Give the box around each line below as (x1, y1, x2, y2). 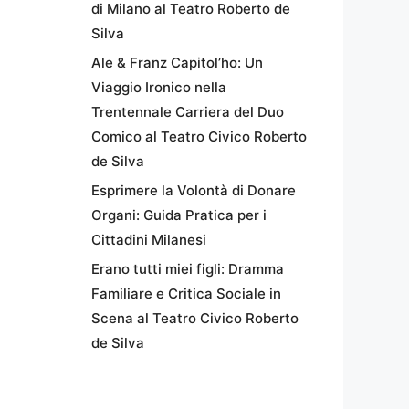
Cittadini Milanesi (91, 231, 206, 248)
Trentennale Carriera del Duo (91, 103, 284, 121)
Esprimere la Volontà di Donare (91, 182, 296, 199)
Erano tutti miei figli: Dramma (91, 260, 284, 278)
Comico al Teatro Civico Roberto (91, 128, 307, 145)
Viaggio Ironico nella (91, 79, 226, 96)
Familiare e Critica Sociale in (91, 285, 281, 302)
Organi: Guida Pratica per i (91, 206, 267, 224)
